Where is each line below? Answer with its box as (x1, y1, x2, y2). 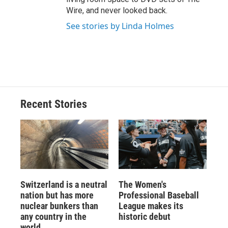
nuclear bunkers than (20, 200, 98, 211)
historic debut (118, 211, 170, 222)
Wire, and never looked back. (66, 6, 167, 16)
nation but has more (20, 189, 94, 201)
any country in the (20, 211, 87, 222)
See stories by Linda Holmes (66, 20, 174, 32)
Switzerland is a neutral (20, 179, 107, 190)
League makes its (118, 200, 183, 211)
